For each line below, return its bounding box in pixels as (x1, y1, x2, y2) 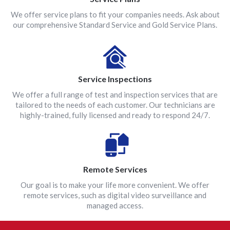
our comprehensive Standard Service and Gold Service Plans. (13, 20, 217, 29)
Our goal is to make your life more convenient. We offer (21, 180, 209, 189)
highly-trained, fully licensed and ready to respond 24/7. (20, 110, 210, 120)
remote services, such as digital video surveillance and (24, 190, 206, 200)
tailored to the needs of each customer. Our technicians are (15, 100, 215, 109)
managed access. (87, 201, 143, 210)
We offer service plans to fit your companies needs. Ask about (10, 10, 220, 19)
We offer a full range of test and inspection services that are (12, 90, 218, 99)
